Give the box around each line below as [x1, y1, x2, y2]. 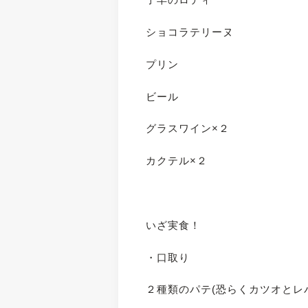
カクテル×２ [146, 155, 208, 167]
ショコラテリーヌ [146, 26, 234, 38]
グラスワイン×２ [146, 122, 230, 135]
